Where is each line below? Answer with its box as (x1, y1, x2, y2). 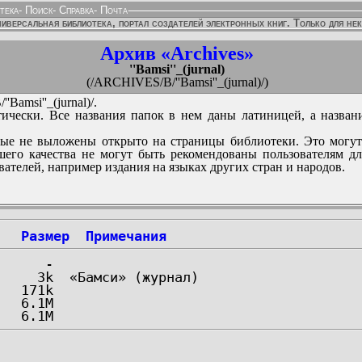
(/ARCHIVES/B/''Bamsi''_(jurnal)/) (86, 75, 268, 89)
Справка (56, 4, 94, 16)
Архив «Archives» (100, 43, 254, 64)
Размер (21, 228, 69, 244)
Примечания (86, 228, 166, 244)
